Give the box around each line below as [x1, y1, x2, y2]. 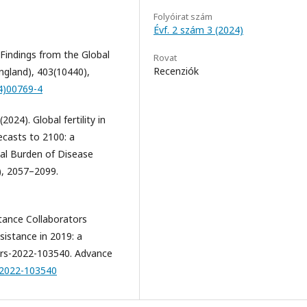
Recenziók [153, 64, 199, 77]
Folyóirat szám [153, 10, 212, 23]
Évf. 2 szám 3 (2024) [153, 23, 243, 36]
